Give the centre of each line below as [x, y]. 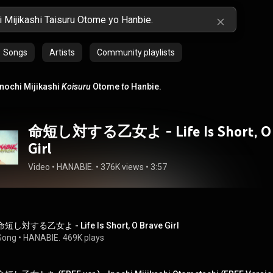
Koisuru [76, 87]
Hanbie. [145, 87]
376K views [122, 167]
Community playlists [136, 52]
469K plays [83, 238]
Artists [62, 52]
